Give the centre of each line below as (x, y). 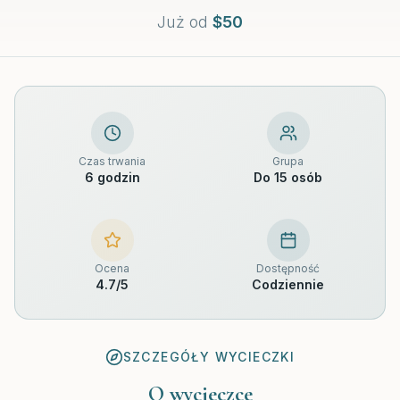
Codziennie (288, 285)
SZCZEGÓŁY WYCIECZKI (209, 357)
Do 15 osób (288, 178)
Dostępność (288, 269)
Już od (183, 22)
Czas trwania (112, 162)
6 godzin (112, 178)
